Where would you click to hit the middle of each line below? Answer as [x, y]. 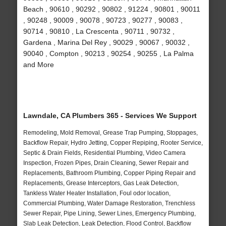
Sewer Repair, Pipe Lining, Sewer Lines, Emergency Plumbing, [109, 214]
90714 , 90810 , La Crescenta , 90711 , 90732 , [99, 32]
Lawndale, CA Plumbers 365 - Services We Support [110, 116]
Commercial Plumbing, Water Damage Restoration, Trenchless [109, 204]
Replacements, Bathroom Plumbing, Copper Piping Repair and [109, 173]
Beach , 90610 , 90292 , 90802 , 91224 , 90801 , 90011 [111, 9]
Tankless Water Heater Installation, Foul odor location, [97, 193]
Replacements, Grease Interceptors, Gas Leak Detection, [101, 183]
